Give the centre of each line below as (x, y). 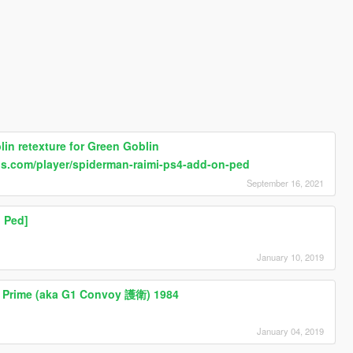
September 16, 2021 (286, 183)
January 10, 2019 (291, 257)
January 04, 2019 (291, 331)
